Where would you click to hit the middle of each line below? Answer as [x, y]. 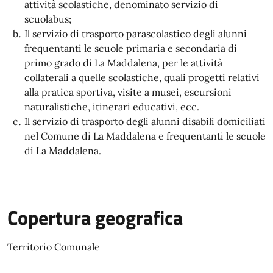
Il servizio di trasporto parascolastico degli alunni [136, 34]
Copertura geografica [95, 218]
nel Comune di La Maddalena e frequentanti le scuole [145, 136]
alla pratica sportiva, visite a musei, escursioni [128, 92]
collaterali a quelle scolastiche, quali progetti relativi [142, 77]
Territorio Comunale [54, 247]
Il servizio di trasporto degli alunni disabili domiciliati [145, 121]
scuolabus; [48, 19]
